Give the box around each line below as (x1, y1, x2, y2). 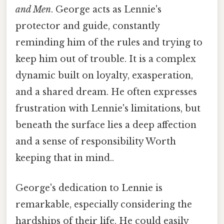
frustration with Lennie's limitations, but (15, 103, 200, 114)
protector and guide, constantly (15, 20, 159, 32)
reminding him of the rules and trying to (15, 37, 202, 48)
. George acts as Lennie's (51, 4, 161, 15)
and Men (15, 4, 51, 15)
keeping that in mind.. (15, 152, 114, 164)
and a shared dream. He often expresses (15, 86, 197, 98)
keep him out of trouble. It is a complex (15, 53, 196, 65)
